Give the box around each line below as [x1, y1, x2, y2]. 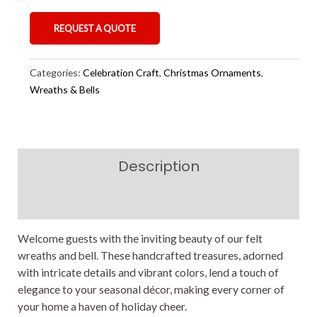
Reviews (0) [117, 191, 200, 212]
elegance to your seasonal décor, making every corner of [18, 283, 284, 296]
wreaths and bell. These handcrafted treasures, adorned [18, 249, 283, 263]
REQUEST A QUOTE [54, 23, 136, 34]
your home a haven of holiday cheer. [18, 300, 187, 313]
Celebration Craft [83, 66, 159, 79]
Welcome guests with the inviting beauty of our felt [18, 232, 263, 246]
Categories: [30, 66, 83, 79]
